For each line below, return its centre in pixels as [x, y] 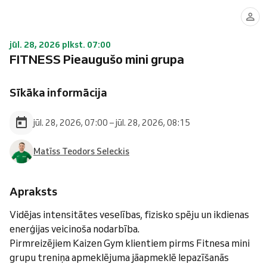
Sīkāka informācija [58, 92]
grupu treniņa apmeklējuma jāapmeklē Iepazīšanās [119, 257]
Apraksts [33, 191]
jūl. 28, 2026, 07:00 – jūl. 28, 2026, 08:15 [112, 122]
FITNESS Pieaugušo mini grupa [97, 59]
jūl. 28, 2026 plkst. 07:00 [60, 45]
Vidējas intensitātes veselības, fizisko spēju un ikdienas [129, 215]
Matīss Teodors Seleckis [81, 151]
